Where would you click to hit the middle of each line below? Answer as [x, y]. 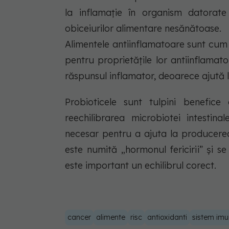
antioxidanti [167, 217]
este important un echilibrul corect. [141, 165]
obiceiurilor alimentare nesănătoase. [143, 28]
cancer [79, 217]
